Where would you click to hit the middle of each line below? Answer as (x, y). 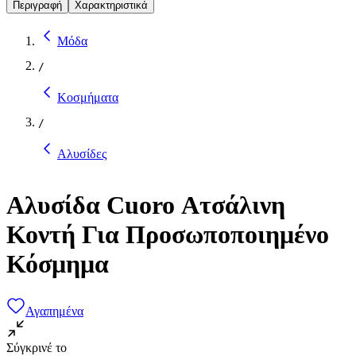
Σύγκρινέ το (37, 347)
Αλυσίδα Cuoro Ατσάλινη (146, 205)
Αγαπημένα (54, 311)
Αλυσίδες (82, 153)
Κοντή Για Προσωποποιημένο (168, 235)
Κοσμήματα (88, 97)
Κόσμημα (58, 264)
